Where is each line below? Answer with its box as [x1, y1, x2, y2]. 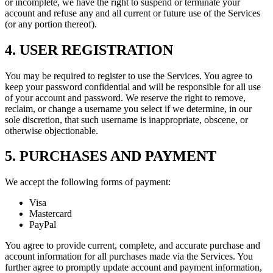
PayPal [29, 219, 56, 230]
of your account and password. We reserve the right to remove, [5, 92, 246, 103]
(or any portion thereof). [5, 18, 97, 29]
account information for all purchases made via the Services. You [5, 251, 253, 262]
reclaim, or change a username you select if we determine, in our [5, 103, 252, 114]
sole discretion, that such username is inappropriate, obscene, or [5, 114, 248, 125]
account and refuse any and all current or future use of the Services [5, 7, 260, 18]
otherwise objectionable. [5, 125, 98, 136]
